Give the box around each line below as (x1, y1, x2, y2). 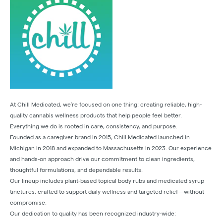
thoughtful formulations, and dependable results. (10, 166, 143, 173)
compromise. (10, 199, 47, 206)
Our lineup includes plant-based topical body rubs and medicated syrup (10, 177, 204, 184)
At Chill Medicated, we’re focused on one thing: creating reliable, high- (10, 101, 202, 108)
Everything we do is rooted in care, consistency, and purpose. (10, 123, 177, 130)
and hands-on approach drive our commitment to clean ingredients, (10, 156, 195, 163)
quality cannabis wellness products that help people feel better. (10, 112, 182, 119)
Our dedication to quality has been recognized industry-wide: (10, 210, 176, 217)
